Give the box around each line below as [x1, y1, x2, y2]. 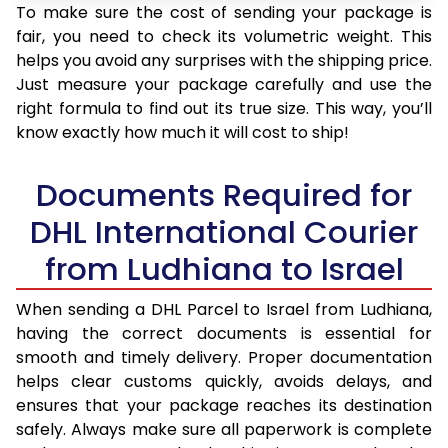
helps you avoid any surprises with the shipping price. [16, 49, 432, 73]
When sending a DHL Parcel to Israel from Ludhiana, [16, 298, 432, 322]
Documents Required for [36, 173, 412, 218]
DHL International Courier [30, 210, 418, 255]
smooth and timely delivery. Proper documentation [16, 346, 432, 370]
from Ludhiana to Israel [44, 247, 404, 292]
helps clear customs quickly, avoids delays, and [16, 370, 432, 394]
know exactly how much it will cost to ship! [16, 121, 349, 145]
